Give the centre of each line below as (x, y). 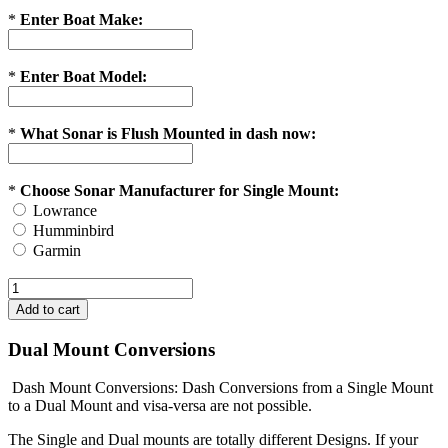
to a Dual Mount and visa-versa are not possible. (160, 406)
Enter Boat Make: (81, 19)
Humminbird (73, 230)
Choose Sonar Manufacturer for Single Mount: (179, 190)
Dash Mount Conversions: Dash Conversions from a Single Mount (220, 388)
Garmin (57, 250)
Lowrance (65, 210)
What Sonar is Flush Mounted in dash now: (168, 133)
